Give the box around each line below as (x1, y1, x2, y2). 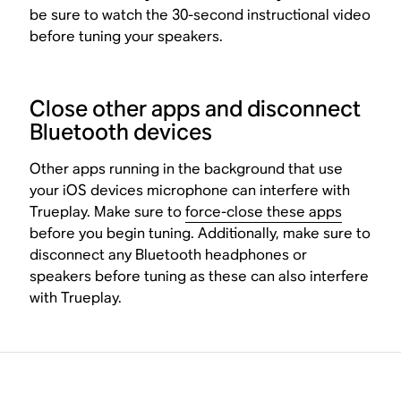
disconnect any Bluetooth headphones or (30, 244, 308, 264)
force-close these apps (185, 201, 343, 221)
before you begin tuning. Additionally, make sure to (30, 223, 371, 243)
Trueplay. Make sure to (30, 201, 186, 221)
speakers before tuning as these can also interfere (30, 266, 370, 286)
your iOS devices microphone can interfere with (30, 180, 351, 200)
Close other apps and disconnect (30, 94, 362, 123)
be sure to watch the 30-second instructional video (30, 4, 371, 24)
